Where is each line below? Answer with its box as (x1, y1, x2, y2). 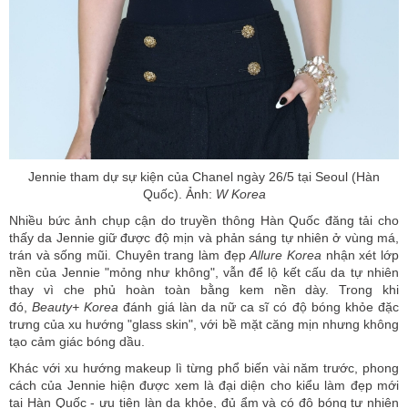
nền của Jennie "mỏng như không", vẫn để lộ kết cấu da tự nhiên (9, 265, 399, 280)
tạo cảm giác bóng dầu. (9, 334, 145, 350)
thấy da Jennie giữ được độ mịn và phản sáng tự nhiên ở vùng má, (9, 230, 399, 246)
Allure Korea (250, 248, 322, 263)
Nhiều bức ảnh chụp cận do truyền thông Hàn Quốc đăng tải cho (9, 213, 399, 229)
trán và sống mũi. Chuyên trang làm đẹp (9, 248, 250, 263)
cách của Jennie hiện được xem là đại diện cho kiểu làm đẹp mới (9, 378, 399, 393)
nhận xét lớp (321, 248, 400, 263)
